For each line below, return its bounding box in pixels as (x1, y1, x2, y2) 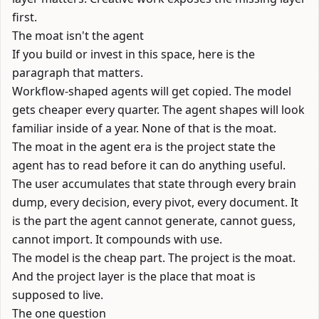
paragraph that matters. (12, 65, 143, 80)
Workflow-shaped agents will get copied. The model (12, 83, 291, 99)
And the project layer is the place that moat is (12, 268, 256, 284)
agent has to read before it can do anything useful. (12, 157, 286, 173)
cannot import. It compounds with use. (12, 231, 222, 247)
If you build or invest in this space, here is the (12, 46, 255, 62)
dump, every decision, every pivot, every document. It (12, 194, 298, 210)
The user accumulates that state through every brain (12, 176, 296, 192)
